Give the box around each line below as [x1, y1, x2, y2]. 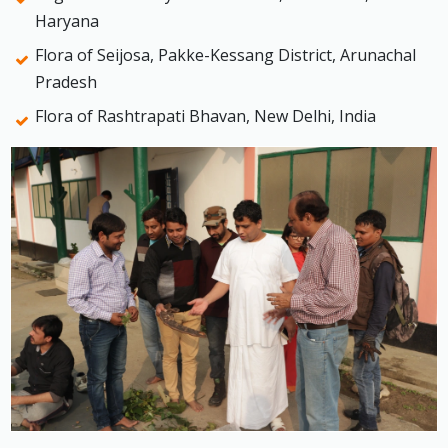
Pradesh [35, 71, 97, 94]
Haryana [35, 10, 99, 33]
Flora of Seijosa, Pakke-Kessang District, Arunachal [35, 44, 416, 67]
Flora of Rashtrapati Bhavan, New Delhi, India [35, 105, 376, 128]
